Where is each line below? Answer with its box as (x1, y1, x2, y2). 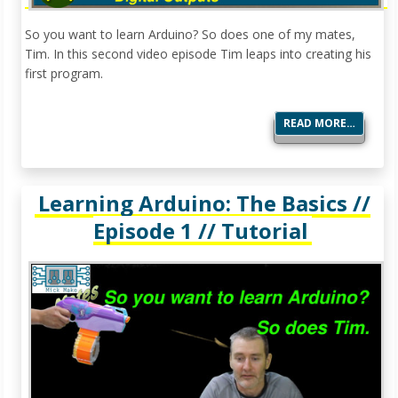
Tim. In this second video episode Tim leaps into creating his (25, 45, 371, 63)
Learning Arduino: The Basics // (38, 188, 370, 219)
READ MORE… (283, 115, 355, 131)
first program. (25, 65, 103, 83)
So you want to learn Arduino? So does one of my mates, (25, 26, 355, 44)
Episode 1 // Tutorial (93, 216, 308, 246)
